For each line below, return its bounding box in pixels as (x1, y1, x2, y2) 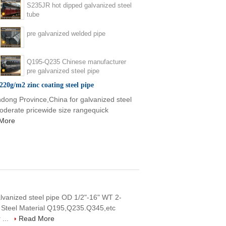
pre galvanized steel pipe (27, 67, 99, 75)
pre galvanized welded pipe (27, 30, 105, 37)
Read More (19, 214, 54, 222)
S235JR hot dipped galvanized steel (27, 2, 132, 9)
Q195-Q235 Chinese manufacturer (27, 58, 126, 66)
